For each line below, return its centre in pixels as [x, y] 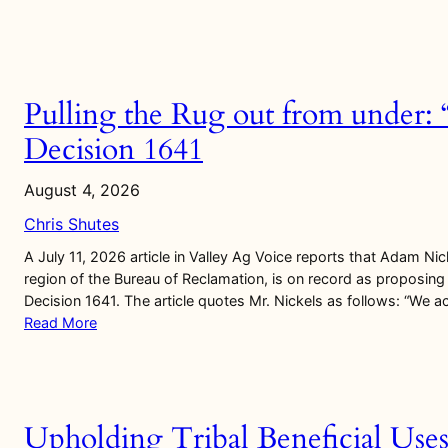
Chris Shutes [71, 223]
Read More [60, 322]
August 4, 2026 [82, 189]
